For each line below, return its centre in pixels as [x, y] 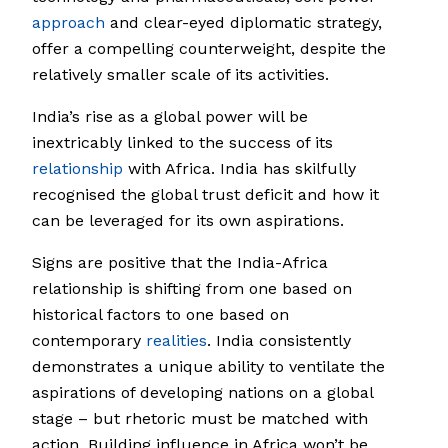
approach [68, 23]
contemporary [89, 341]
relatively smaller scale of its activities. [180, 75]
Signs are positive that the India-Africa [180, 263]
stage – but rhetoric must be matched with [200, 419]
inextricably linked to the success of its [182, 143]
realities [176, 341]
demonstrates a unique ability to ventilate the [208, 367]
